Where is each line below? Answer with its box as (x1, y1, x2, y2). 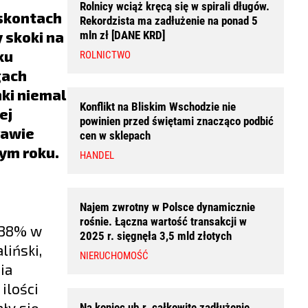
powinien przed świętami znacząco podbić (80, 114, 274, 128)
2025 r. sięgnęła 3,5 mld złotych (80, 229, 232, 243)
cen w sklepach (80, 129, 151, 142)
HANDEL (80, 149, 114, 162)
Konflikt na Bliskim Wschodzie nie (80, 100, 236, 113)
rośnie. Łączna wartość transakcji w (80, 214, 247, 228)
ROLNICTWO (80, 49, 131, 61)
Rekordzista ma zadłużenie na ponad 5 (80, 14, 258, 27)
